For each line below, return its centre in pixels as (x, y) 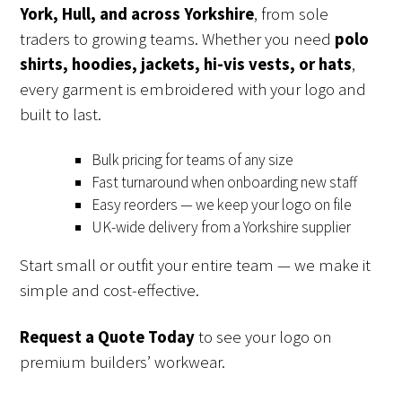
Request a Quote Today (108, 337)
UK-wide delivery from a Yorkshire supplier (222, 227)
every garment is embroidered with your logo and (193, 89)
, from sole (292, 14)
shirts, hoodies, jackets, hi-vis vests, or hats (186, 64)
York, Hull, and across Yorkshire (137, 14)
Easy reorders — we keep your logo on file (222, 205)
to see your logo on (264, 337)
